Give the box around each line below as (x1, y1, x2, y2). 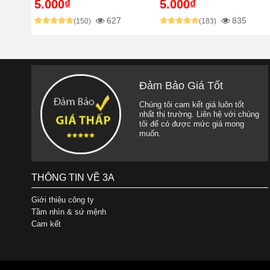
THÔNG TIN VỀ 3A (31, 172, 115, 183)
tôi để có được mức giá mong (139, 119, 244, 128)
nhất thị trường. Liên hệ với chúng (139, 109, 259, 119)
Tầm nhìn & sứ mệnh (31, 207, 106, 216)
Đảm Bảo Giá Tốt (139, 79, 223, 92)
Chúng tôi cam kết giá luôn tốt (139, 99, 244, 109)
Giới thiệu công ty (31, 195, 94, 204)
